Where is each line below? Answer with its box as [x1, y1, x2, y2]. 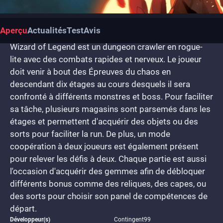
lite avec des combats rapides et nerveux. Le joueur [10, 54, 202, 64]
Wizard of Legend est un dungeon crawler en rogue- [10, 42, 203, 52]
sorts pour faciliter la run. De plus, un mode [10, 129, 170, 139]
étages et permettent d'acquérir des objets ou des [10, 116, 198, 126]
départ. [10, 204, 37, 214]
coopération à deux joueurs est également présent [10, 141, 199, 151]
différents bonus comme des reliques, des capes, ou [10, 179, 206, 189]
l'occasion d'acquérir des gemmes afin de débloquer [10, 166, 205, 176]
